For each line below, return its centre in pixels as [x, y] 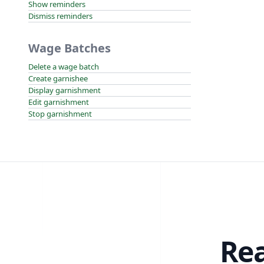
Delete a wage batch [64, 67]
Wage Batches [70, 48]
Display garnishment [65, 90]
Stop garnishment [60, 114]
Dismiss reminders [60, 16]
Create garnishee [58, 78]
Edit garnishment [59, 102]
